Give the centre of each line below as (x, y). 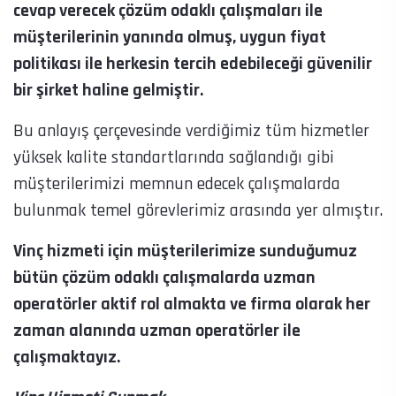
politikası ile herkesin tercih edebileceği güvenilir (193, 64)
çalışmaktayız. (67, 358)
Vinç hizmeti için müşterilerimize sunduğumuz (185, 251)
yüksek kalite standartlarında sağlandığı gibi (174, 158)
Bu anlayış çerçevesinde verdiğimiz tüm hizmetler (191, 131)
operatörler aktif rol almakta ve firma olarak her (192, 305)
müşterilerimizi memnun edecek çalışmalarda (177, 184)
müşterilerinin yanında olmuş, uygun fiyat (170, 38)
